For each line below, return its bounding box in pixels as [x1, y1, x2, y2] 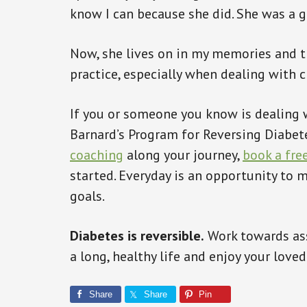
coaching [70, 146, 123, 164]
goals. [70, 187, 105, 205]
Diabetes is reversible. [70, 227, 204, 245]
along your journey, [123, 146, 243, 164]
